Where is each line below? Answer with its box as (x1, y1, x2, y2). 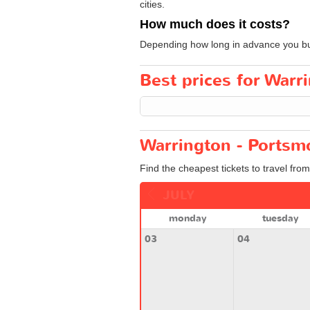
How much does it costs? (140, 17, 290, 31)
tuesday (262, 211, 298, 225)
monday (168, 211, 206, 225)
